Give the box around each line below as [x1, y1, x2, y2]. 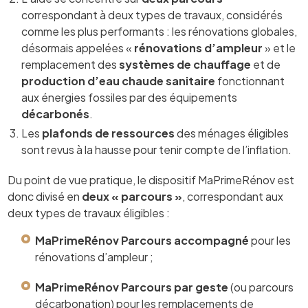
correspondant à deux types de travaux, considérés [21, 7, 283, 22]
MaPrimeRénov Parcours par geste [35, 279, 229, 294]
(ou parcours [228, 279, 294, 294]
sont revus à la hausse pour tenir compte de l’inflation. [21, 142, 292, 157]
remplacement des [21, 56, 120, 71]
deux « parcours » [82, 188, 183, 203]
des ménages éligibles [175, 125, 289, 140]
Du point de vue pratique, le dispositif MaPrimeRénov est [8, 172, 295, 187]
